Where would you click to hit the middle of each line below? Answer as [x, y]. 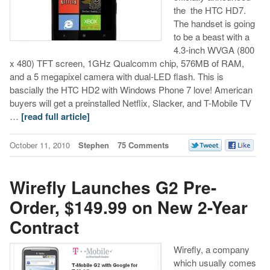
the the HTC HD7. [209, 10]
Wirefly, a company [211, 250]
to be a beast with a [211, 37]
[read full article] [55, 117]
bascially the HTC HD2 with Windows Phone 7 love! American [131, 90]
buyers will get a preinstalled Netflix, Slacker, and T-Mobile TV [130, 103]
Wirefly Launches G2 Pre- [113, 187]
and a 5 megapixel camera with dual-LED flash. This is [116, 77]
